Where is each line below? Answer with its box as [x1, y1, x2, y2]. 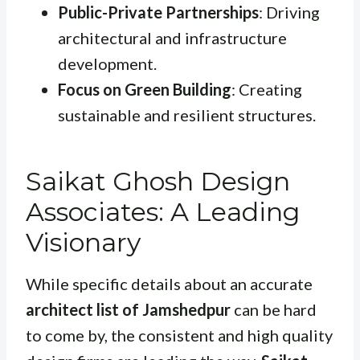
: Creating [231, 80, 302, 100]
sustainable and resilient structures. [58, 105, 316, 125]
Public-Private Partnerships [58, 2, 259, 22]
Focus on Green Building [58, 80, 231, 100]
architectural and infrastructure [58, 28, 287, 48]
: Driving [259, 2, 320, 22]
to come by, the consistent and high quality [26, 325, 333, 346]
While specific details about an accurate [26, 274, 313, 294]
